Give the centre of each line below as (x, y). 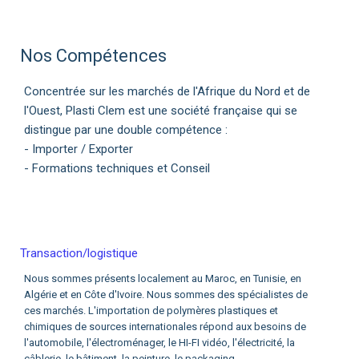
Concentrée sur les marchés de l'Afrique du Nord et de (167, 91)
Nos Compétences (94, 56)
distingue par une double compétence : (126, 130)
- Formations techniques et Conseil (117, 168)
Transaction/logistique (79, 253)
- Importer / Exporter (79, 149)
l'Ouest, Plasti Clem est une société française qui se (161, 111)
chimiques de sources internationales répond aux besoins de (165, 327)
